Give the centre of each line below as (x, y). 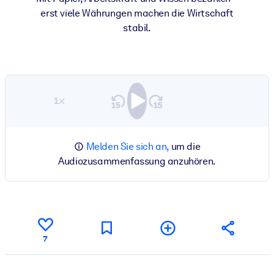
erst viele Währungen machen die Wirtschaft (137, 13)
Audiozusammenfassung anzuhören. (137, 161)
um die (184, 146)
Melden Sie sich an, (127, 146)
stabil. (137, 28)
